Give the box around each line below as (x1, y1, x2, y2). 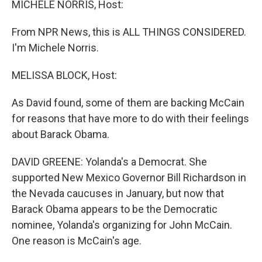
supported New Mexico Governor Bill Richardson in (12, 171, 246, 184)
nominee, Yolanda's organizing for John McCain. (12, 219, 232, 231)
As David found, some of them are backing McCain (12, 96, 244, 109)
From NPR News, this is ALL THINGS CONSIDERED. (12, 26, 246, 38)
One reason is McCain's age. (12, 235, 142, 247)
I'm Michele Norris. (12, 42, 99, 54)
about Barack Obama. (12, 128, 109, 140)
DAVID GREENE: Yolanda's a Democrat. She (12, 156, 207, 168)
